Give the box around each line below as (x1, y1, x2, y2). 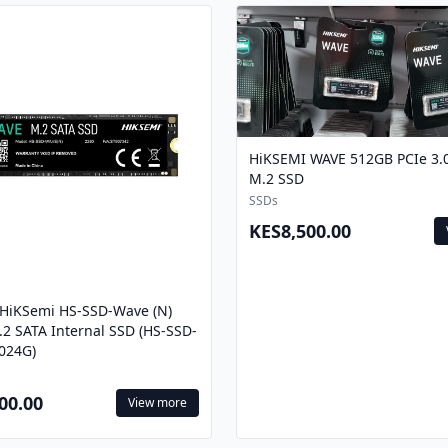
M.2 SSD (249, 169, 304, 189)
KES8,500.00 (249, 219, 351, 244)
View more (128, 393, 187, 411)
